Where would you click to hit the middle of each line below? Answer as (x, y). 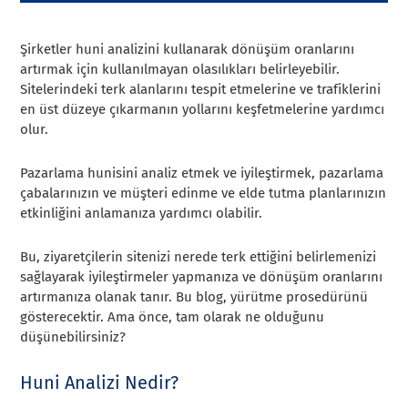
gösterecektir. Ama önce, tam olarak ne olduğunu (173, 317)
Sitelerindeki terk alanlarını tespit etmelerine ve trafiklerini (201, 90)
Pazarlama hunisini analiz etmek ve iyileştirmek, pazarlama (202, 173)
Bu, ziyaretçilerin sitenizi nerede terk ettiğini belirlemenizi (199, 257)
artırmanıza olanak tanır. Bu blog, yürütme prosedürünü (194, 297)
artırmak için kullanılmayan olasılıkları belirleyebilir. (180, 70)
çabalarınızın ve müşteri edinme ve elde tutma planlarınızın (204, 194)
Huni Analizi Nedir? (100, 383)
